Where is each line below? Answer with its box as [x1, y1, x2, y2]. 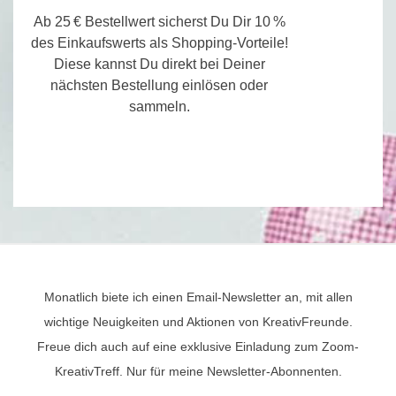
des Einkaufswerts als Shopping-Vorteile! [30, 34, 288, 50]
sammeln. [128, 98, 190, 114]
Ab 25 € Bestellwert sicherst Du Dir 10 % [33, 13, 286, 29]
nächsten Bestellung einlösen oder [50, 77, 268, 93]
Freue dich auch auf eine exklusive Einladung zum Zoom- [37, 339, 359, 354]
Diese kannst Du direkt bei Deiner [53, 56, 265, 72]
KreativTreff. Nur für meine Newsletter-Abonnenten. [54, 363, 342, 378]
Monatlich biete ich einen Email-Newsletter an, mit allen [43, 289, 353, 304]
